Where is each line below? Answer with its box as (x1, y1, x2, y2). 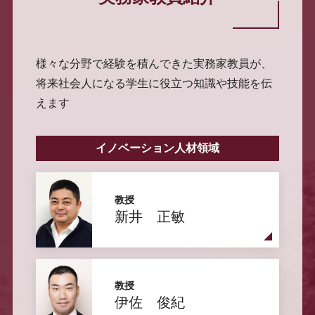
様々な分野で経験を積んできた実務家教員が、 (35, 58, 272, 70)
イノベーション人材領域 (96, 142, 219, 155)
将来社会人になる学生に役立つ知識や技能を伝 (35, 77, 272, 90)
